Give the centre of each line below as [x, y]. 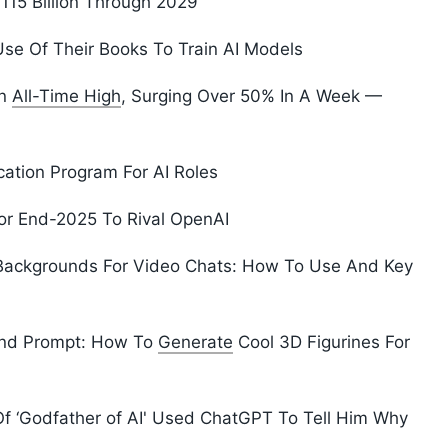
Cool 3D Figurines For [321, 342]
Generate [195, 342]
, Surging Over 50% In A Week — [251, 96]
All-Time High [66, 96]
